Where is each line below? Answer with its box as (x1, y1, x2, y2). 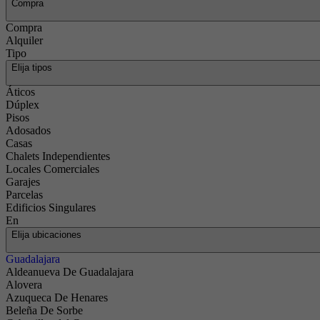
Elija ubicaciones (11, 229, 81, 240)
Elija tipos (11, 62, 52, 73)
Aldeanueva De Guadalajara (6, 266, 134, 278)
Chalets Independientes (6, 150, 110, 162)
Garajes (6, 176, 40, 188)
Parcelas (6, 189, 43, 201)
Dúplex (6, 99, 39, 111)
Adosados (6, 124, 51, 136)
